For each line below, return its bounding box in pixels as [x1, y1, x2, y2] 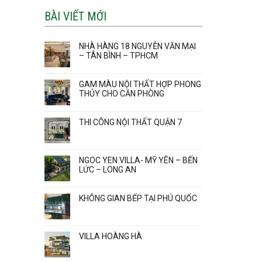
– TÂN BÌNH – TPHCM [79, 50, 158, 60]
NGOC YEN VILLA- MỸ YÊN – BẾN [79, 155, 198, 165]
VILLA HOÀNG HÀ [79, 231, 142, 241]
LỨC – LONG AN [79, 164, 136, 174]
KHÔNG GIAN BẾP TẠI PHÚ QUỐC [79, 193, 197, 203]
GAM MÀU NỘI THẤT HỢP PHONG [79, 79, 201, 89]
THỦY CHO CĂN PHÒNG [79, 88, 164, 98]
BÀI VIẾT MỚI [44, 9, 106, 23]
